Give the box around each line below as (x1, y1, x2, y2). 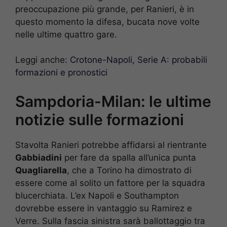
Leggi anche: (15, 55, 70, 65)
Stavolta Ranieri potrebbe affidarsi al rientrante (15, 139, 207, 150)
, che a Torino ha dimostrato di (67, 165, 192, 175)
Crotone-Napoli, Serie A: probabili (70, 55, 207, 65)
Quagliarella (15, 165, 67, 175)
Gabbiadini (15, 152, 62, 163)
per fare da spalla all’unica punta (62, 152, 196, 163)
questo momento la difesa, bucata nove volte (15, 16, 200, 27)
